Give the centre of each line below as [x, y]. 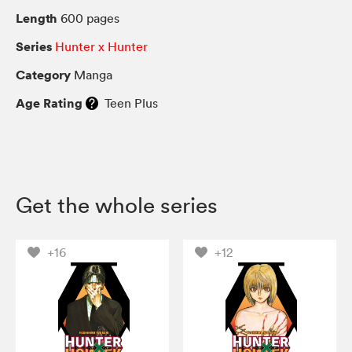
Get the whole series [117, 205]
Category [43, 74]
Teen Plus [128, 103]
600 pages [88, 18]
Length [37, 18]
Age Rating [49, 103]
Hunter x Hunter [101, 46]
